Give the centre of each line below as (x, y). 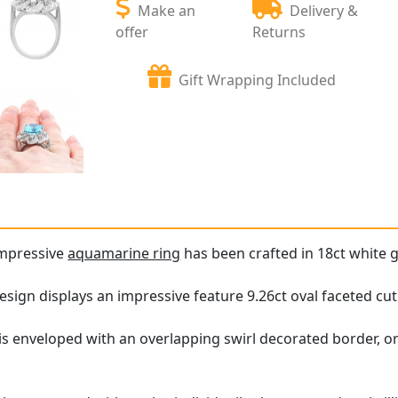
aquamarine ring (124, 254)
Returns (279, 32)
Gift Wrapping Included (258, 80)
